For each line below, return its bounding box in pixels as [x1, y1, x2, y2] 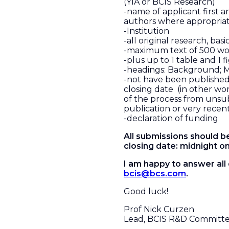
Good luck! [124, 187, 168, 196]
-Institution [124, 26, 169, 36]
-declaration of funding [124, 113, 218, 123]
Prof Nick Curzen [124, 204, 194, 214]
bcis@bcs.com [124, 169, 186, 178]
